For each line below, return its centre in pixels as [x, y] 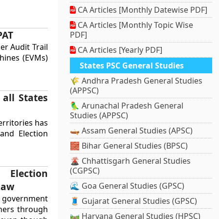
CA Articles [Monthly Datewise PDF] [142, 10]
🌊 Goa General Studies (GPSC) [127, 186]
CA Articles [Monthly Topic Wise [135, 25]
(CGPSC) [85, 171]
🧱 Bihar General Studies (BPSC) [129, 146]
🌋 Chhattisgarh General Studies [131, 161]
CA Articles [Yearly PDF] [119, 50]
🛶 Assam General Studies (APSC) [131, 131]
